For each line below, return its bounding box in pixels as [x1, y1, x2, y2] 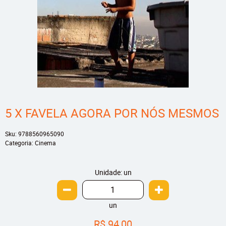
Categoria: [5, 139, 33, 147]
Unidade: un [94, 167, 132, 178]
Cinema [35, 139, 56, 147]
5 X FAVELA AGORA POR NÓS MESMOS [5, 105, 219, 121]
